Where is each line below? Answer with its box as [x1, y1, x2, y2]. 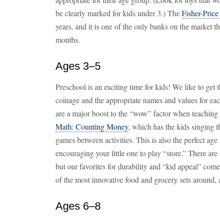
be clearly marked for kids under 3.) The [55, 8, 182, 18]
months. [55, 34, 80, 45]
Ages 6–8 [55, 200, 101, 212]
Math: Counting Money [55, 121, 128, 132]
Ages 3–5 [55, 60, 101, 72]
